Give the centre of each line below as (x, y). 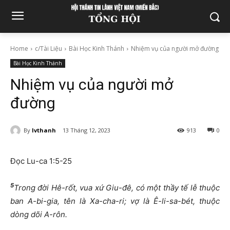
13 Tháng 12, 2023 (87, 130)
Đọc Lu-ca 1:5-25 (41, 161)
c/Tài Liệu (49, 49)
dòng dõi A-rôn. (39, 215)
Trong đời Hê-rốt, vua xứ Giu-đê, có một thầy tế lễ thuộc (117, 188)
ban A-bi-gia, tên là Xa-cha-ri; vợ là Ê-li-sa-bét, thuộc (115, 201)
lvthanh (44, 130)
